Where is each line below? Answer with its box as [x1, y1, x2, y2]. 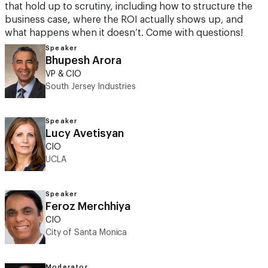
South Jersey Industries [45, 83, 136, 91]
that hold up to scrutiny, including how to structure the [5, 2, 252, 11]
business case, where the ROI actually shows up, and [5, 15, 243, 25]
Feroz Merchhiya [45, 201, 130, 212]
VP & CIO [45, 70, 81, 78]
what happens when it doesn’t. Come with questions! [5, 28, 243, 38]
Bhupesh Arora [45, 55, 121, 66]
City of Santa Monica [45, 229, 127, 237]
